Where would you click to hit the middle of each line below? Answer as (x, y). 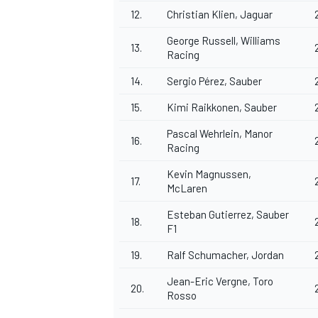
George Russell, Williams (224, 41)
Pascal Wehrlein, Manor (220, 134)
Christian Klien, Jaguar (220, 15)
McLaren (187, 188)
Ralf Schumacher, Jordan (225, 255)
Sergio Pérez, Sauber (214, 81)
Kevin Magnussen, (209, 174)
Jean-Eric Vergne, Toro (220, 281)
